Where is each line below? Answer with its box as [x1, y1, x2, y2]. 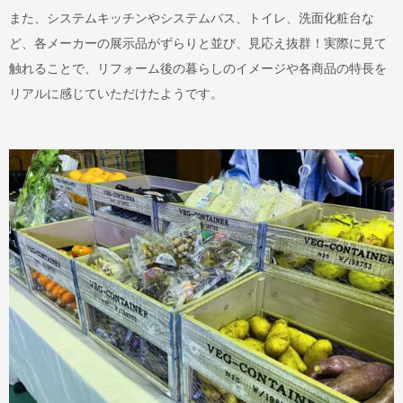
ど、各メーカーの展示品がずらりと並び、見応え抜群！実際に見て [9, 35, 387, 50]
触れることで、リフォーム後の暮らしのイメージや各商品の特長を [9, 60, 387, 76]
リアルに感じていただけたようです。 [9, 85, 223, 101]
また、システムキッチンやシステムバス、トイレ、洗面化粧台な [9, 10, 374, 25]
